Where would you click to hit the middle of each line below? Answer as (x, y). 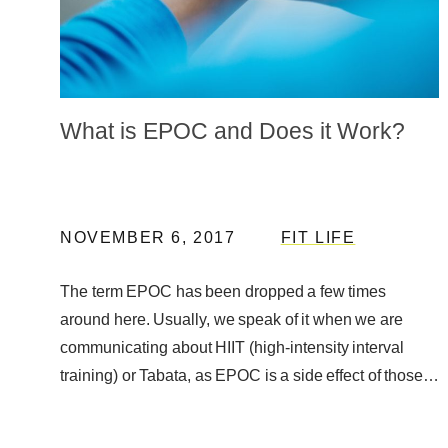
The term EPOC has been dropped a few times (223, 291)
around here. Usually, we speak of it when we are (231, 319)
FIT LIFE (318, 237)
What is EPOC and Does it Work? (232, 130)
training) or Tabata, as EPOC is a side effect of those (242, 375)
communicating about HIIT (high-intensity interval (232, 347)
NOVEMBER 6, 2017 (148, 237)
